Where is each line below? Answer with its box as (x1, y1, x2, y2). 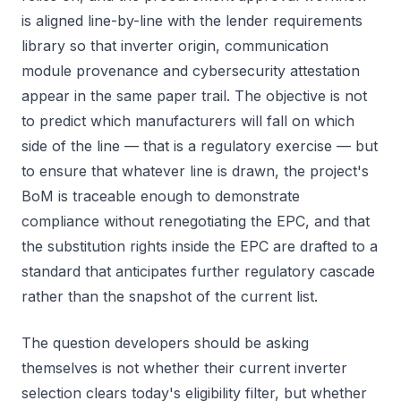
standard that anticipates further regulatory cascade (21, 262, 375, 280)
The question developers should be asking (21, 334, 309, 352)
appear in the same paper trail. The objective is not (21, 87, 367, 105)
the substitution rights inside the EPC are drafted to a (21, 237, 378, 255)
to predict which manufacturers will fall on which (21, 112, 354, 130)
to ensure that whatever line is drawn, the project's (21, 162, 369, 180)
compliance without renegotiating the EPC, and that (21, 212, 370, 230)
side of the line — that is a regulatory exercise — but (21, 137, 378, 155)
